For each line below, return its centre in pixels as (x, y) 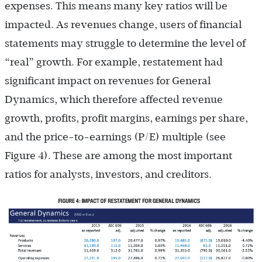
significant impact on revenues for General (108, 80)
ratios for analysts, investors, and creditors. (108, 174)
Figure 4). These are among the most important (118, 155)
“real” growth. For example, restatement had (114, 62)
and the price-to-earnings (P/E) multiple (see (115, 137)
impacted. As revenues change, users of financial (123, 24)
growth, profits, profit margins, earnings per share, (126, 118)
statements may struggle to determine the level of (125, 43)
